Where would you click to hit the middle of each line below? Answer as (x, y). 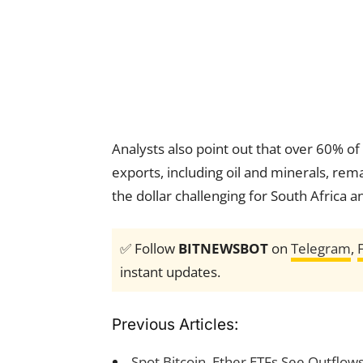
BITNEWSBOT (223, 249)
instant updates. (170, 272)
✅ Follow (149, 249)
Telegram (321, 249)
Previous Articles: (175, 325)
